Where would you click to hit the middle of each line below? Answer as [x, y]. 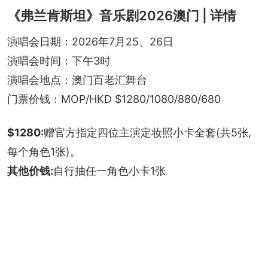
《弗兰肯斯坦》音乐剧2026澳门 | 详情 [122, 15]
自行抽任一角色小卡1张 [109, 170]
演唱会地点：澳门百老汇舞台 [77, 80]
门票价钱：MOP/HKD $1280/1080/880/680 [114, 99]
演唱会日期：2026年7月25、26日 [90, 41]
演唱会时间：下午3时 [59, 60]
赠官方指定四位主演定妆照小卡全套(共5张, [147, 132]
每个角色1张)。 [44, 151]
